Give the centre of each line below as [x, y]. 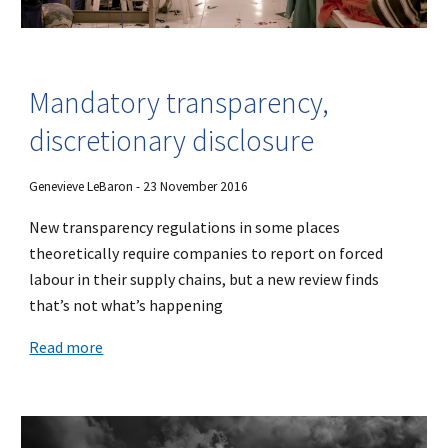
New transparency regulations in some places [185, 226]
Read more [66, 346]
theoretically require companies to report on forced [206, 252]
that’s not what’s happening [126, 304]
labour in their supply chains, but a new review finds [204, 278]
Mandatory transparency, [179, 102]
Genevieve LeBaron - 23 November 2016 [139, 186]
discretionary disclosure [172, 140]
